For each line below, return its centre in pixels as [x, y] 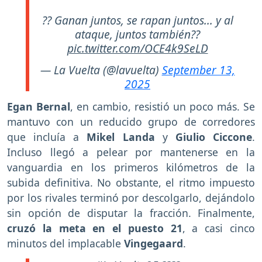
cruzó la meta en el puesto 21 [95, 228]
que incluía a [43, 137]
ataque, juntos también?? [137, 35]
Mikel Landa [117, 137]
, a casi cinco [219, 228]
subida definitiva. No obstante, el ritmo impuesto [131, 182]
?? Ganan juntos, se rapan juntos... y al [137, 20]
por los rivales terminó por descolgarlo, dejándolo [131, 197]
